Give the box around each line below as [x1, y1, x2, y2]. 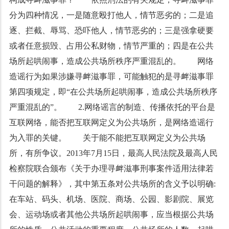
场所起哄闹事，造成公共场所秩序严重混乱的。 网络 [9, 57, 214, 65]
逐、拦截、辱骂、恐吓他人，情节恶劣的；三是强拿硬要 [9, 26, 214, 35]
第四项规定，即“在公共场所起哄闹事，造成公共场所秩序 [9, 87, 217, 96]
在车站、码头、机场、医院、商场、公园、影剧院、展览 [9, 195, 214, 203]
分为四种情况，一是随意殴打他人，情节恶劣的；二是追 [9, 11, 214, 19]
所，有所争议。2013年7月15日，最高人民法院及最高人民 [9, 149, 218, 157]
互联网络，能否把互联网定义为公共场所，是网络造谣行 [9, 118, 214, 127]
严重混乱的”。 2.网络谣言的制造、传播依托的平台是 [9, 103, 215, 111]
